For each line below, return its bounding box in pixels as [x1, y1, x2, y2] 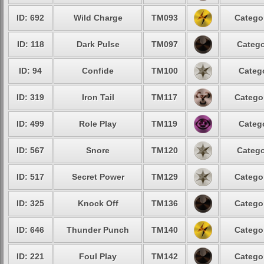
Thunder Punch [67, 225, 129, 235]
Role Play [79, 119, 117, 128]
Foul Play [79, 252, 117, 261]
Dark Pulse [76, 39, 120, 49]
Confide [82, 66, 114, 75]
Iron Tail [81, 93, 114, 102]
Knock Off [77, 199, 118, 208]
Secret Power [71, 172, 124, 181]
